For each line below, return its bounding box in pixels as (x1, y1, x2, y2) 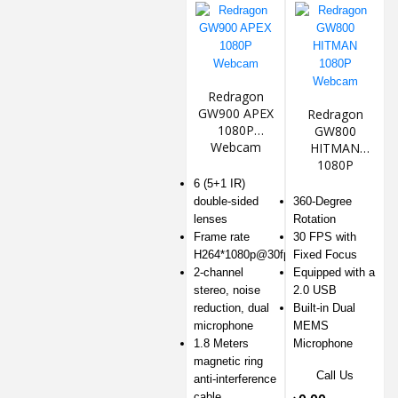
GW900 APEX (197, 105, 274, 123)
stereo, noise (194, 283, 260, 298)
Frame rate (194, 230, 250, 244)
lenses (194, 212, 227, 227)
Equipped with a (293, 266, 375, 280)
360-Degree (293, 195, 352, 209)
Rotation (293, 212, 336, 227)
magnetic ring (194, 354, 263, 369)
